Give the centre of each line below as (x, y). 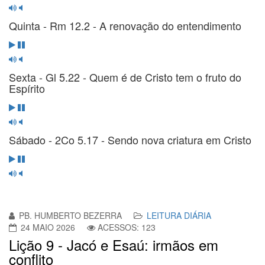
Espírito (27, 88)
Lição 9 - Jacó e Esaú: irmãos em (114, 244)
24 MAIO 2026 (48, 227)
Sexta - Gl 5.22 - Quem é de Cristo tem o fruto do (125, 77)
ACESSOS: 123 (127, 227)
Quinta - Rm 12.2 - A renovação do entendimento (125, 25)
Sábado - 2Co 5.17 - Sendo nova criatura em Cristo (130, 139)
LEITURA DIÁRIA (179, 215)
